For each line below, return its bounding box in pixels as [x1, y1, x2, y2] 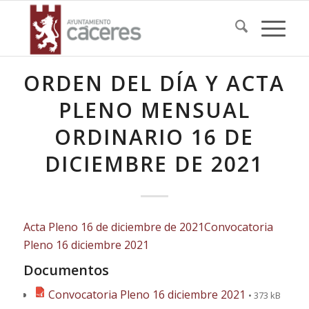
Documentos [23, 261, 109, 280]
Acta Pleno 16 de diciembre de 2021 [23, 219, 204, 235]
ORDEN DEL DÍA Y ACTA [23, 69, 286, 97]
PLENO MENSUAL [58, 96, 250, 124]
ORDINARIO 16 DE [54, 123, 255, 151]
